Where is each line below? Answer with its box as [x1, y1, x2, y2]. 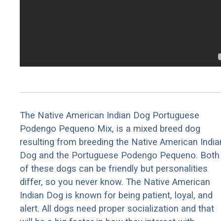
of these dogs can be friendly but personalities [20, 163, 208, 174]
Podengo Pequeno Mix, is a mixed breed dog [20, 123, 200, 134]
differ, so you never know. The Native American [20, 177, 210, 187]
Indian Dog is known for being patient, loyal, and [20, 190, 213, 201]
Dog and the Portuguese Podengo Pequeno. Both [20, 150, 220, 161]
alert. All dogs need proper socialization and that [20, 203, 214, 214]
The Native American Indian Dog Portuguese [20, 110, 199, 121]
